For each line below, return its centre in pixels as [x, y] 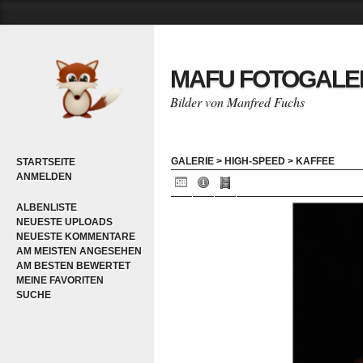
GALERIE [192, 161]
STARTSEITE [46, 162]
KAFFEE [315, 161]
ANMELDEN [44, 177]
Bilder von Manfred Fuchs [237, 102]
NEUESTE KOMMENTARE [76, 237]
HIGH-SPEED [255, 161]
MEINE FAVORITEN [60, 280]
